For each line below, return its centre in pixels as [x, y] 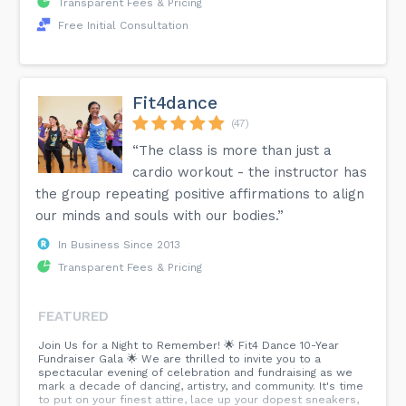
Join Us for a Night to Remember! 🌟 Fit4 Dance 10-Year [189, 345]
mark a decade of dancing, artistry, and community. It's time [201, 386]
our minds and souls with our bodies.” [160, 215]
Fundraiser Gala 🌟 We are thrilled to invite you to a [180, 358]
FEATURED [74, 316]
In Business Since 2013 [120, 244]
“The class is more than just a [232, 150]
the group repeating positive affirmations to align [200, 193]
